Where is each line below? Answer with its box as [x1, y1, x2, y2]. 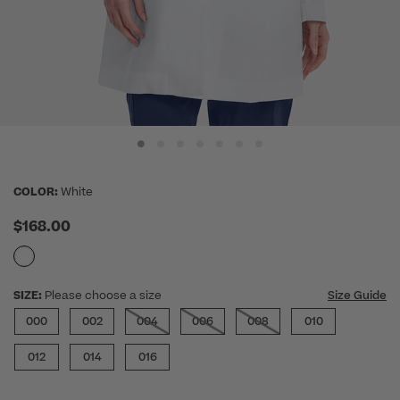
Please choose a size [45, 287, 162, 304]
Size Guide [328, 287, 387, 304]
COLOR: [13, 184, 58, 201]
